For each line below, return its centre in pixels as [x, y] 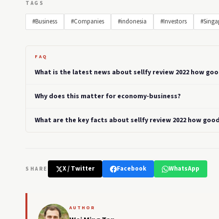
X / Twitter [78, 169]
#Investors [174, 22]
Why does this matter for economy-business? [108, 96]
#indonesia [132, 22]
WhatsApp [184, 169]
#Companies [88, 22]
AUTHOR [82, 208]
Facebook [131, 169]
